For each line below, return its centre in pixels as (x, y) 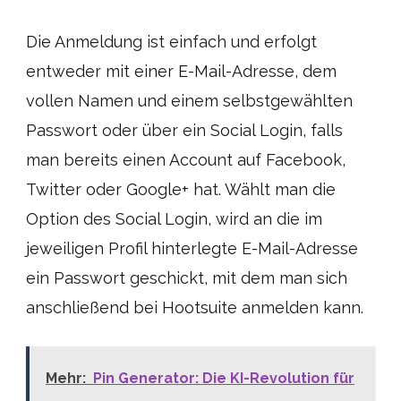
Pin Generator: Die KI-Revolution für (224, 378)
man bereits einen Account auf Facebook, (186, 160)
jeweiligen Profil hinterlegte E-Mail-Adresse (192, 248)
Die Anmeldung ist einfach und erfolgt (171, 42)
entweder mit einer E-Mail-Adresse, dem (181, 71)
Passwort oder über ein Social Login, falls (184, 130)
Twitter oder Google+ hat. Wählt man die (181, 189)
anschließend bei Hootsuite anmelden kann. (195, 307)
